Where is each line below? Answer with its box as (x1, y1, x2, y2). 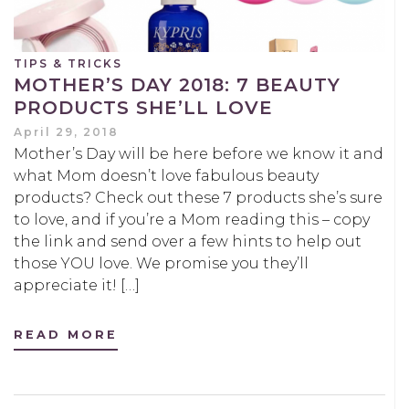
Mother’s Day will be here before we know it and (14, 145, 383, 163)
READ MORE (14, 328, 118, 342)
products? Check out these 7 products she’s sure (14, 189, 383, 207)
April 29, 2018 (14, 125, 119, 140)
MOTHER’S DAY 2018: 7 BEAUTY (14, 74, 341, 97)
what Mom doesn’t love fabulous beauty (14, 167, 319, 185)
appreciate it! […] (14, 277, 140, 295)
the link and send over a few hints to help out (14, 233, 362, 251)
